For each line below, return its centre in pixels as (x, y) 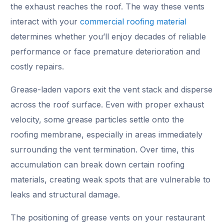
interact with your (45, 21)
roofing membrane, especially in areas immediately (107, 134)
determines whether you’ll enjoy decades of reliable (108, 36)
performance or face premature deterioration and (105, 51)
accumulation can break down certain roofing (98, 164)
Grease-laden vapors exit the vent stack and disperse (112, 89)
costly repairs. (37, 66)
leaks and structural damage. (65, 194)
